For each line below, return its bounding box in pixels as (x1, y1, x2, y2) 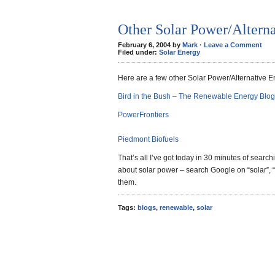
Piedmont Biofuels (118, 135, 179, 144)
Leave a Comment (204, 41, 262, 48)
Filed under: (118, 48, 159, 56)
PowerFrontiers (118, 110, 169, 119)
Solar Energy (159, 48, 200, 56)
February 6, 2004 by (118, 41, 182, 48)
